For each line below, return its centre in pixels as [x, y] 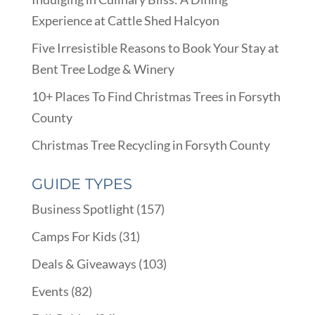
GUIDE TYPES [82, 184]
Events [50, 291]
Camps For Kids [74, 236]
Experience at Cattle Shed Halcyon [125, 20]
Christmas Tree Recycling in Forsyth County [150, 144]
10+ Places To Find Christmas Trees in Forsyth [156, 96]
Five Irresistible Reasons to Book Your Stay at [155, 47]
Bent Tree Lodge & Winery [103, 69]
